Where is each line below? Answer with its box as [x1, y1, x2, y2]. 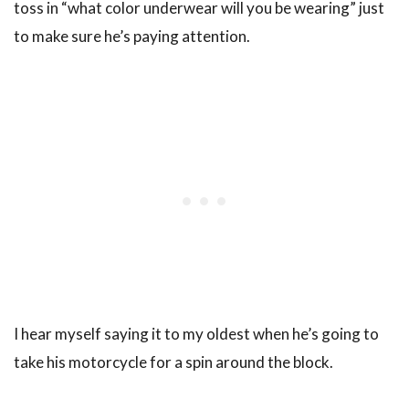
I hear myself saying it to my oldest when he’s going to [14, 323, 379, 343]
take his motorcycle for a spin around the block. [14, 351, 333, 372]
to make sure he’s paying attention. [14, 26, 250, 46]
